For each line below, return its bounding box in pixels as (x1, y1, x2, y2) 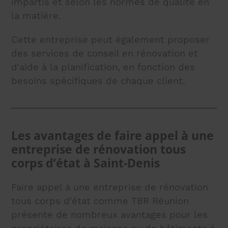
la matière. (11, 10, 62, 21)
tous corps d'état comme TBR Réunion (11, 195, 189, 206)
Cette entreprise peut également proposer (11, 34, 210, 45)
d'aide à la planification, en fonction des (11, 61, 195, 72)
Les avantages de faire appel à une (11, 127, 214, 144)
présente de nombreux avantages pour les (11, 209, 208, 220)
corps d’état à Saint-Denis (11, 155, 160, 171)
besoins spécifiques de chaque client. (11, 75, 186, 86)
